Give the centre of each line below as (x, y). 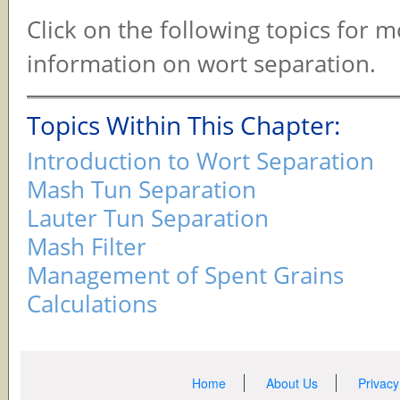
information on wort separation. (201, 63)
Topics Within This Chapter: (183, 125)
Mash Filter (87, 246)
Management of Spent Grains (185, 275)
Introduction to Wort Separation (200, 160)
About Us (292, 383)
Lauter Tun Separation (148, 217)
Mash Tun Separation (142, 189)
